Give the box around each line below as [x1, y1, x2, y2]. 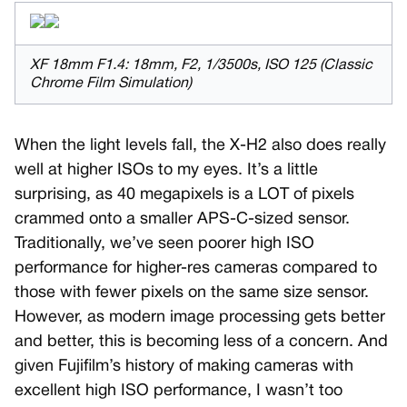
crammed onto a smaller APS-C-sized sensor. [15, 212, 350, 228]
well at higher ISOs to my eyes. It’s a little [15, 163, 318, 179]
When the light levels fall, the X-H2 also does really [15, 138, 386, 154]
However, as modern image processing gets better [15, 310, 385, 326]
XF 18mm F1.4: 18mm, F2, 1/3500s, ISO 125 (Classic [30, 59, 372, 73]
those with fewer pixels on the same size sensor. [15, 285, 369, 302]
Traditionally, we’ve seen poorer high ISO [15, 236, 314, 253]
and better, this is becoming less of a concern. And [15, 334, 388, 351]
